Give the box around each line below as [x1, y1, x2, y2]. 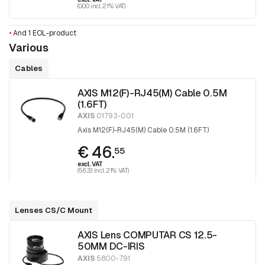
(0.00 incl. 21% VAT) [77, 1, 125, 10]
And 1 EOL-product [11, 28, 76, 38]
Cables [15, 63, 43, 73]
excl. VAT [77, 160, 104, 169]
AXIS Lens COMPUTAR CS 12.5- [77, 228, 218, 242]
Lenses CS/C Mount [15, 205, 92, 216]
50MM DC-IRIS [77, 240, 145, 253]
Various [9, 40, 49, 54]
